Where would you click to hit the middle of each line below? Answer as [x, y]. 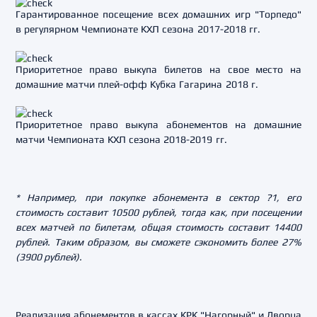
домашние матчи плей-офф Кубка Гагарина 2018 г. [137, 84]
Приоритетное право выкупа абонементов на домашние [158, 125]
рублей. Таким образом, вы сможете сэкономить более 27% [158, 242]
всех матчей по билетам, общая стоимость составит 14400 [158, 227]
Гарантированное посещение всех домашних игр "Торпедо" [158, 14]
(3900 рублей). [49, 257]
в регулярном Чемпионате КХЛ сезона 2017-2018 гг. [138, 29]
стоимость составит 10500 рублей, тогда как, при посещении [158, 212]
